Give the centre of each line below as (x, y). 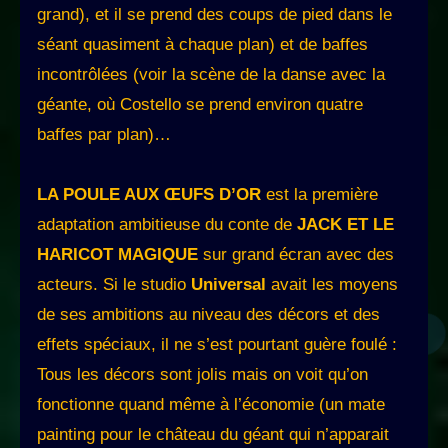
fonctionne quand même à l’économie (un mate (211, 405)
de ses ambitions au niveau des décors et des (208, 315)
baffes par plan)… (104, 135)
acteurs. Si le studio (114, 285)
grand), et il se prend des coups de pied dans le (214, 15)
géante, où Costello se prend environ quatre (200, 105)
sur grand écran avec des (298, 255)
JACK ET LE (345, 225)
